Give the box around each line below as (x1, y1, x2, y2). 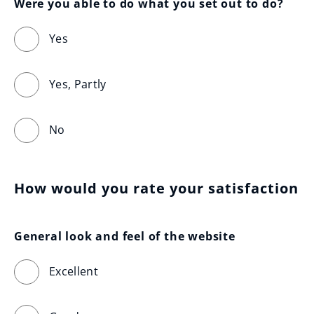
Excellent (49, 264, 98, 279)
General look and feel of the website (14, 228, 235, 244)
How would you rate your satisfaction (14, 179, 299, 198)
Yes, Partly (49, 76, 107, 92)
